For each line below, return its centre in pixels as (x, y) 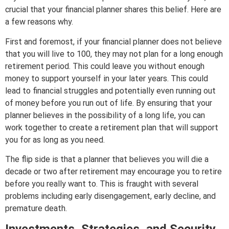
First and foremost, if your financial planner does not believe (113, 41)
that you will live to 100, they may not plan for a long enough (114, 54)
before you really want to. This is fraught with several (102, 184)
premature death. (36, 208)
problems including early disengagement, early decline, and (110, 196)
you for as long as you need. (55, 140)
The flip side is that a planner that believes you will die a (107, 159)
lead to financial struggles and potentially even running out (110, 90)
